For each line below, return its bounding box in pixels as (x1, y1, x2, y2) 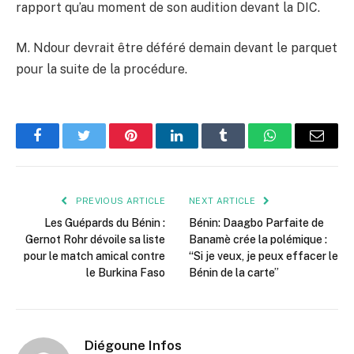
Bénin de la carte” (189, 266, 279, 280)
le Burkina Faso (86, 266, 165, 280)
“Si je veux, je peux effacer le (189, 250, 338, 263)
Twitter (82, 140, 124, 155)
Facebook (36, 140, 92, 155)
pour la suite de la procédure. (16, 62, 187, 77)
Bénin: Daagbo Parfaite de (189, 217, 324, 230)
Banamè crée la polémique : (189, 233, 327, 247)
